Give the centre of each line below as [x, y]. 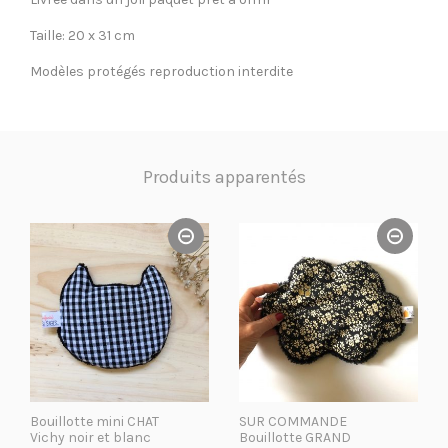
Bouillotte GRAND [295, 437]
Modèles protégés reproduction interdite [161, 71]
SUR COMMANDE [293, 421]
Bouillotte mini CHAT [94, 421]
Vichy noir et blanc [90, 437]
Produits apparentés [224, 176]
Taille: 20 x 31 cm [82, 35]
